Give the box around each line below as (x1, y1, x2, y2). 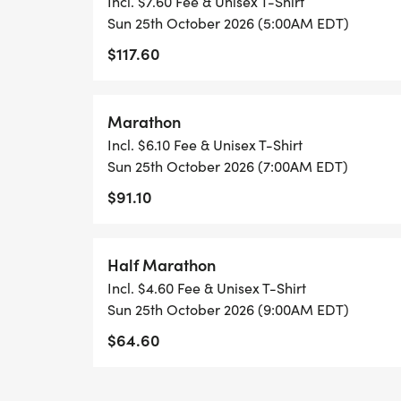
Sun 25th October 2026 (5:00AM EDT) (107, 13, 349, 32)
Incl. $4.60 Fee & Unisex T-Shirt (107, 278, 306, 297)
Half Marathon (107, 253, 216, 276)
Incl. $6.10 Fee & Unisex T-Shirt (107, 135, 303, 154)
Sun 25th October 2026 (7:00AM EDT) (107, 157, 348, 175)
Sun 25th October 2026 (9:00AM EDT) (107, 300, 349, 319)
